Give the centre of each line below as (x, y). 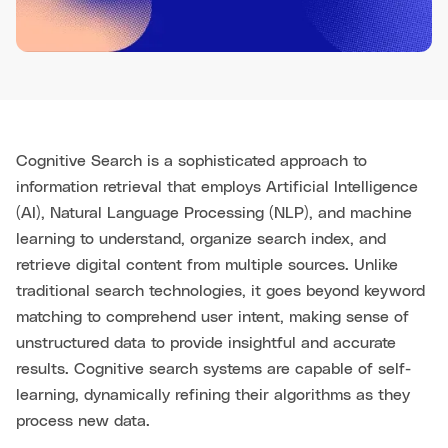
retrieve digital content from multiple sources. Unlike (207, 265)
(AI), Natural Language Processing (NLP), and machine (214, 213)
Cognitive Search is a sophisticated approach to (191, 161)
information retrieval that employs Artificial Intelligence (217, 187)
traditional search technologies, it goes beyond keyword (220, 291)
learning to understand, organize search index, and (201, 239)
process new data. (83, 421)
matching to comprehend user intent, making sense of (212, 317)
